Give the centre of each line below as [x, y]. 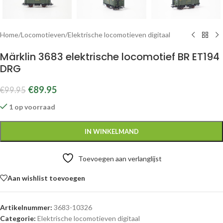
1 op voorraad [32, 107]
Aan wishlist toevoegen [46, 178]
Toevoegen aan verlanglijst [120, 159]
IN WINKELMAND [111, 131]
